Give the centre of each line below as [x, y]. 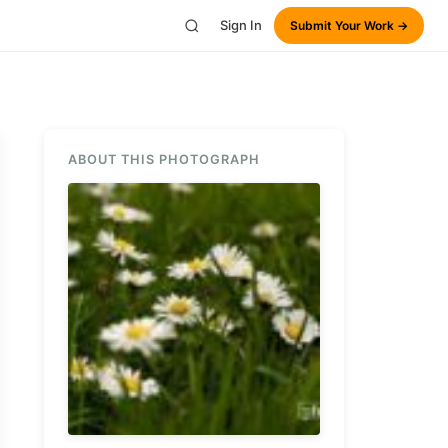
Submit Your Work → [349, 25]
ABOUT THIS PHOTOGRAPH [164, 159]
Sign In [241, 25]
